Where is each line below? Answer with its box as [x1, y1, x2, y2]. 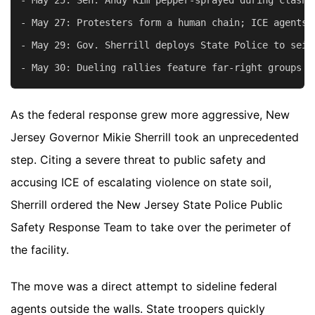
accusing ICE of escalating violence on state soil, [11, 174, 271, 189]
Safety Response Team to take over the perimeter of [11, 219, 291, 234]
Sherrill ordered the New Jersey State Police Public [11, 197, 283, 212]
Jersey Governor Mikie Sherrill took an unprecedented [11, 129, 299, 144]
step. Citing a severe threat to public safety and [11, 152, 266, 167]
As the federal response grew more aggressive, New [11, 107, 290, 122]
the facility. [11, 242, 69, 257]
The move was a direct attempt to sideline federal [11, 278, 277, 293]
